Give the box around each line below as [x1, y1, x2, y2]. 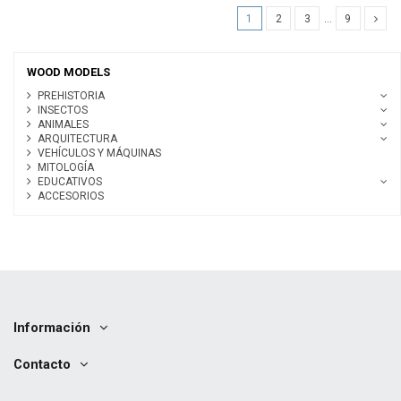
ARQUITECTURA [37, 132, 117, 145]
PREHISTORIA [37, 89, 105, 102]
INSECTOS [37, 103, 88, 116]
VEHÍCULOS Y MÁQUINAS [37, 146, 161, 159]
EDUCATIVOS [37, 175, 102, 188]
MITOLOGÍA [37, 160, 94, 174]
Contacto [13, 355, 71, 372]
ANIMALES [37, 117, 89, 131]
